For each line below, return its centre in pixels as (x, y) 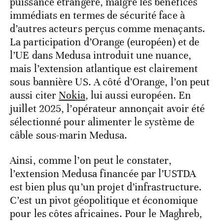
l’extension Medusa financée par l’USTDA (103, 173)
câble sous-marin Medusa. (69, 135)
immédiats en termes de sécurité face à (97, 15)
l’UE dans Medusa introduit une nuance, (101, 55)
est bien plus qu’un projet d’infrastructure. (106, 187)
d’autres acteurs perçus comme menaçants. (108, 28)
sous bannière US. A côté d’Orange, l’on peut (110, 82)
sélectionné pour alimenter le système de (102, 122)
